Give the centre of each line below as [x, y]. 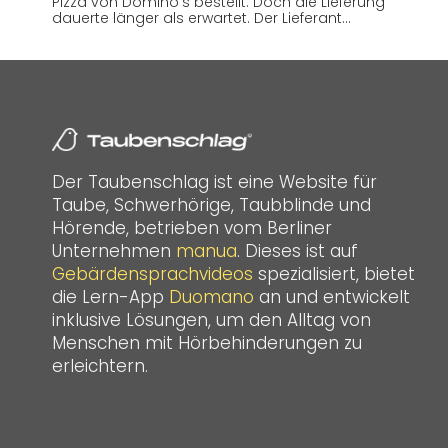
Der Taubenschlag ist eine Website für [214, 182]
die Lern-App [110, 297]
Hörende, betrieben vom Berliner [192, 228]
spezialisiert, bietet [334, 274]
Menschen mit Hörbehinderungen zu [207, 343]
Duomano [211, 297]
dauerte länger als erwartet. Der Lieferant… [201, 17]
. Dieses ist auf [297, 251]
